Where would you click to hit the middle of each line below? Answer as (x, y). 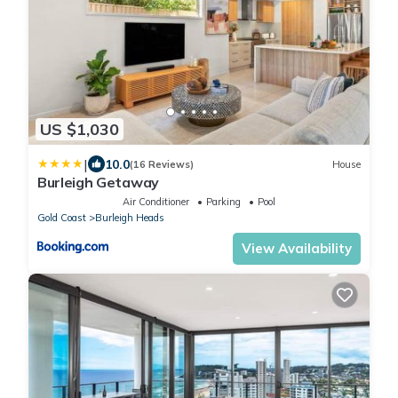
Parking (223, 202)
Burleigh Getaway (98, 183)
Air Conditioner (156, 202)
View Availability (297, 249)
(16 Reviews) (162, 164)
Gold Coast (62, 218)
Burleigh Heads (130, 218)
